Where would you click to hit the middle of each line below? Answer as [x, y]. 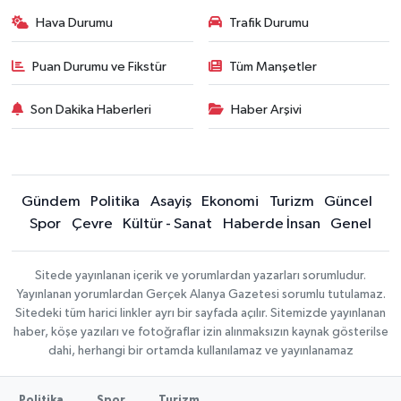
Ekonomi [230, 201]
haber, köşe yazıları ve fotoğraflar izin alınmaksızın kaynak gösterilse [200, 332]
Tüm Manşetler [273, 66]
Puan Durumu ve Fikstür [100, 66]
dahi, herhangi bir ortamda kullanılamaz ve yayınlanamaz [200, 350]
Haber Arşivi [266, 110]
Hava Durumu [75, 23]
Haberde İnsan [271, 224]
